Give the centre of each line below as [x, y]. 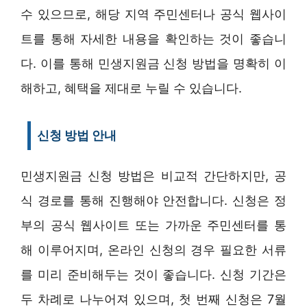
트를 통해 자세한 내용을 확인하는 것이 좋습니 [153, 38]
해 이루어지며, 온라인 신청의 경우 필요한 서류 [153, 249]
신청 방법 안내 [77, 135]
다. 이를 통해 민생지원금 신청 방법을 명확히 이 [153, 63]
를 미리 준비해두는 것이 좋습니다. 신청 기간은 [153, 274]
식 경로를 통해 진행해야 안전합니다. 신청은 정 [153, 200]
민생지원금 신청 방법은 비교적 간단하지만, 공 [153, 175]
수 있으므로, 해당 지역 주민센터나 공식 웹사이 [153, 14]
